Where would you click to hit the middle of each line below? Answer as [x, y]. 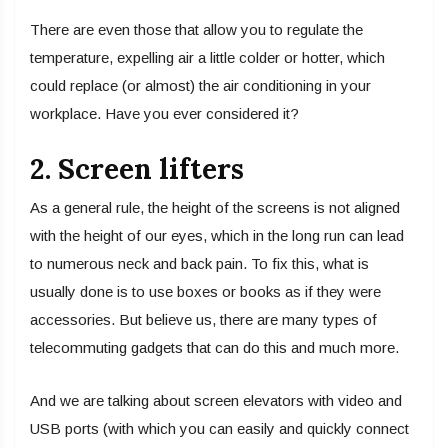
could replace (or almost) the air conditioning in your [200, 86]
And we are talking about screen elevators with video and [216, 401]
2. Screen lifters [137, 169]
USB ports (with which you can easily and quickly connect [219, 429]
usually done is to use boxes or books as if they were [205, 292]
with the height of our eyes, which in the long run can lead [217, 236]
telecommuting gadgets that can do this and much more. [214, 348]
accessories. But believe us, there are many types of [203, 320]
